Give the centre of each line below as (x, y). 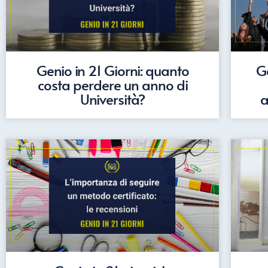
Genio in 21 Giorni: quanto (112, 70)
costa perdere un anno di (112, 84)
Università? (113, 99)
